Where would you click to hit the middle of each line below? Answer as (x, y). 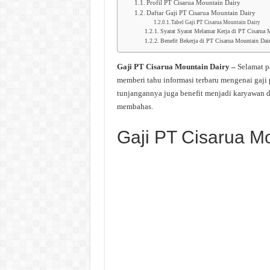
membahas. (135, 106)
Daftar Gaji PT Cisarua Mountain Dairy (201, 13)
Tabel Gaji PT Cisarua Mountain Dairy (216, 22)
